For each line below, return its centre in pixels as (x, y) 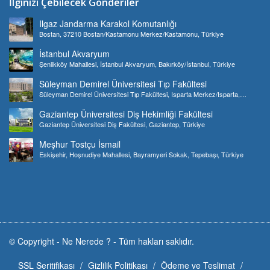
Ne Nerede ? (88, 241)
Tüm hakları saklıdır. (156, 241)
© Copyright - (36, 241)
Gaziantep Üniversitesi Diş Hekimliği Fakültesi (126, 114)
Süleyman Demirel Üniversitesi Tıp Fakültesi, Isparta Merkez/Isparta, (140, 94)
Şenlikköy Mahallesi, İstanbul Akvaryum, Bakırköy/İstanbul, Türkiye (137, 64)
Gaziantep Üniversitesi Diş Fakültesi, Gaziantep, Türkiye (122, 124)
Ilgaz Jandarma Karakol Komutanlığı (108, 23)
